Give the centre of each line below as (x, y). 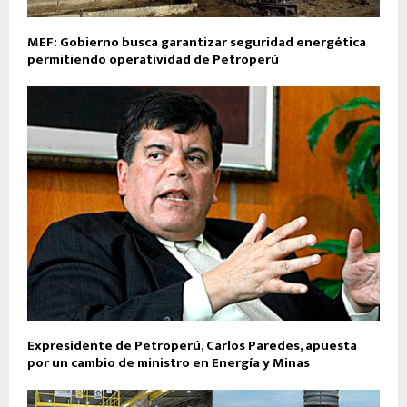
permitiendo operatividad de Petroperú (153, 59)
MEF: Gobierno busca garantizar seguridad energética (197, 42)
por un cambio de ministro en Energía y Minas (169, 363)
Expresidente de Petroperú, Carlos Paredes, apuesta (192, 346)
